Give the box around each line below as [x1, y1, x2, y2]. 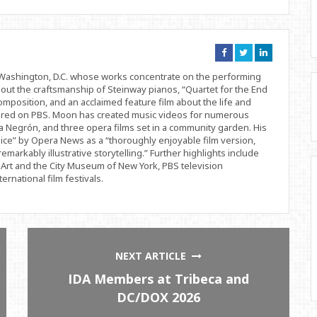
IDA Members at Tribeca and [68, 270, 250, 287]
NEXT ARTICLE [115, 248, 192, 263]
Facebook [225, 66, 263, 76]
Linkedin [266, 66, 302, 76]
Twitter [247, 66, 275, 76]
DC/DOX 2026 [117, 288, 201, 306]
